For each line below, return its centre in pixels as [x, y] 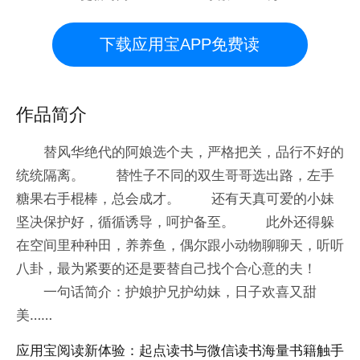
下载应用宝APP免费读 [180, 44]
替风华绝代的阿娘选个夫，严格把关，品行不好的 [180, 152]
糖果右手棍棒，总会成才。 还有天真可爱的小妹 [175, 198]
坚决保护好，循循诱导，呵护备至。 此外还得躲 [175, 222]
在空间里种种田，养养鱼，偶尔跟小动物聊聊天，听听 [180, 245]
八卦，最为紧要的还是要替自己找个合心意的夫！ [166, 268]
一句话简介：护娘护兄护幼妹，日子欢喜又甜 [166, 292]
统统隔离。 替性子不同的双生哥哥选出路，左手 [175, 175]
